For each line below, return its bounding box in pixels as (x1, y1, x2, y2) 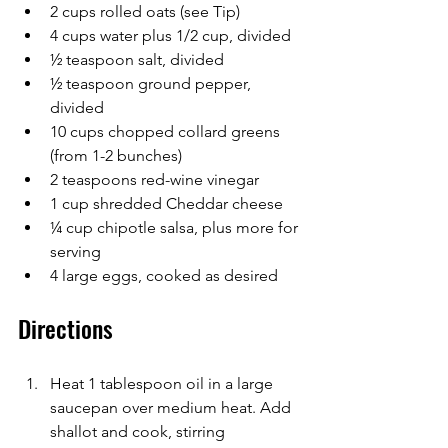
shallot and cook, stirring (50, 422, 229, 442)
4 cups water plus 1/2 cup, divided (50, 26, 291, 46)
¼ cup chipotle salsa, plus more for (50, 218, 302, 238)
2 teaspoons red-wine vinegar (50, 170, 259, 190)
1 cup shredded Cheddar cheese (50, 194, 283, 214)
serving (50, 242, 101, 262)
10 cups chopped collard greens (50, 122, 284, 142)
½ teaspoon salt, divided (50, 50, 224, 70)
